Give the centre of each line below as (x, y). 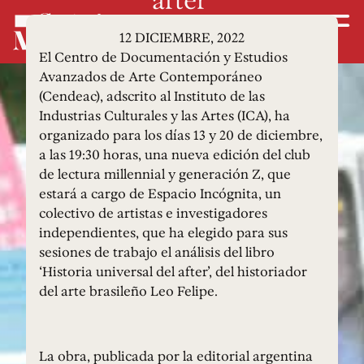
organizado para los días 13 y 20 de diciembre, (181, 134)
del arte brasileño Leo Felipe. (128, 290)
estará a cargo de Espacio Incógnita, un (160, 193)
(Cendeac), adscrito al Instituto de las (152, 95)
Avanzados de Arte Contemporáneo (151, 76)
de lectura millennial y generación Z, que (165, 173)
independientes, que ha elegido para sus (163, 232)
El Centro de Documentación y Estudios (163, 56)
